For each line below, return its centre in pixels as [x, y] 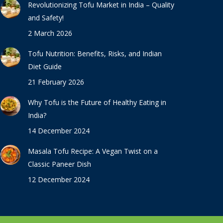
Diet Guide [45, 66]
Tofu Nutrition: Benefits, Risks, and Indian [95, 54]
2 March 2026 [50, 33]
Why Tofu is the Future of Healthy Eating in [97, 102]
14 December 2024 [58, 131]
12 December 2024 [58, 179]
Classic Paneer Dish [59, 164]
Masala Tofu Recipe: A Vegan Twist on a [93, 151]
